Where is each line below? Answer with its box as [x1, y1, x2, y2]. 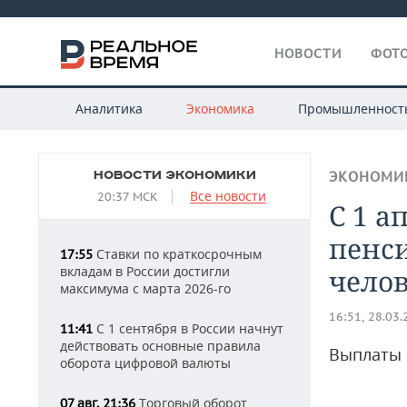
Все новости [189, 187, 266, 204]
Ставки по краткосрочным [93, 245, 262, 263]
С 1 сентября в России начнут [93, 320, 283, 337]
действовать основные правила [60, 337, 261, 354]
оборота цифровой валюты [60, 354, 231, 372]
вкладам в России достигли [60, 263, 230, 280]
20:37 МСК [96, 189, 158, 204]
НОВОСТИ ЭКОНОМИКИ [93, 168, 256, 183]
